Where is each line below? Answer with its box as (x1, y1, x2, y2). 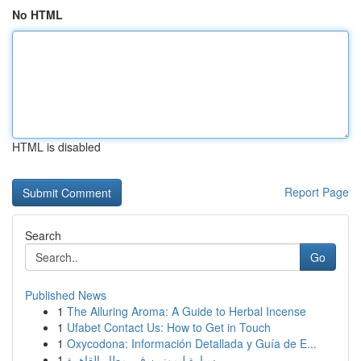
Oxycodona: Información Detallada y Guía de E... (67, 335, 317, 351)
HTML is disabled (12, 139, 101, 155)
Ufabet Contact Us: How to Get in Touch (67, 319, 271, 335)
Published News (25, 287, 106, 303)
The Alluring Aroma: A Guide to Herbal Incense (67, 303, 306, 319)
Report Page (284, 184, 349, 200)
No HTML (12, 6, 63, 23)
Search (25, 227, 61, 243)
